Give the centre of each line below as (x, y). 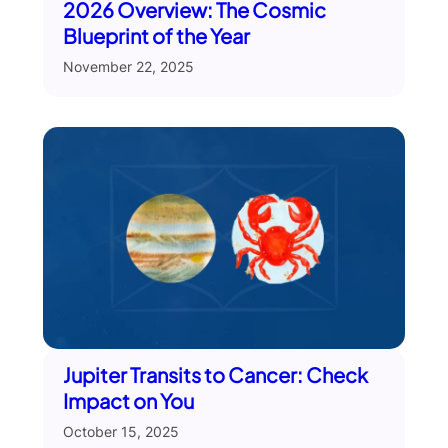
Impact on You (128, 401)
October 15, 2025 (120, 432)
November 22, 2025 (128, 67)
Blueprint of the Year (156, 36)
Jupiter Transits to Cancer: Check (215, 375)
